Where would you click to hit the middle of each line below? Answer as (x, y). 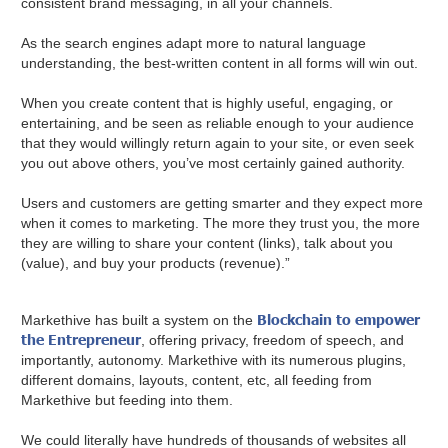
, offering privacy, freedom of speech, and (273, 340)
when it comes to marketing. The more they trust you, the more (221, 223)
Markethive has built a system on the (137, 320)
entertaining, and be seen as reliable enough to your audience (218, 123)
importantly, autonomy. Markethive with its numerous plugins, (214, 360)
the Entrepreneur (81, 340)
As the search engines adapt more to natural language (194, 43)
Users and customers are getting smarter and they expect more (222, 203)
